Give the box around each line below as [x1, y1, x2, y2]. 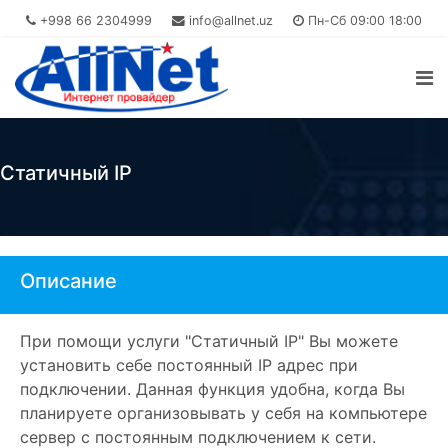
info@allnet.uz [189, 13, 273, 28]
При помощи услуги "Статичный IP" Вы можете [20, 331, 398, 351]
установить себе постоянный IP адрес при [20, 355, 358, 375]
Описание [20, 269, 117, 293]
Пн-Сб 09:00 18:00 [304, 13, 422, 28]
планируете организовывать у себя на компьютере [20, 403, 427, 423]
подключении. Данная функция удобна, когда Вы [20, 379, 405, 399]
